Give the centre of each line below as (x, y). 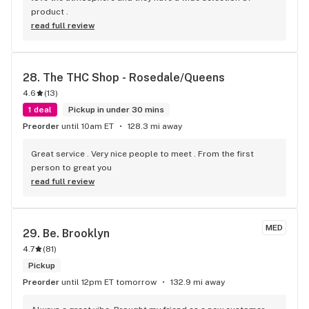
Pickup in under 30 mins (116, 110)
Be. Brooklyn (76, 233)
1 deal (40, 110)
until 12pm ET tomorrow (109, 282)
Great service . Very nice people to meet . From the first (142, 154)
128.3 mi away (155, 126)
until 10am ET (88, 126)
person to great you (71, 168)
